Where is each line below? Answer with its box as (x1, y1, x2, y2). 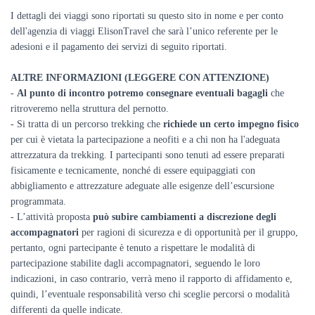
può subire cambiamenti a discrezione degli (93, 212, 276, 222)
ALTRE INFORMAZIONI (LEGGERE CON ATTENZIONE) (11, 72, 269, 83)
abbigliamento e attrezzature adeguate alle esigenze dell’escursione (11, 181, 274, 191)
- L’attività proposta (11, 212, 93, 222)
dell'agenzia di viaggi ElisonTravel (11, 26, 152, 37)
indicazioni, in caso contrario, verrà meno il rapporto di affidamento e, (11, 274, 292, 284)
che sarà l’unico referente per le (152, 26, 278, 37)
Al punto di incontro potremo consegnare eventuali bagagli (17, 88, 268, 98)
